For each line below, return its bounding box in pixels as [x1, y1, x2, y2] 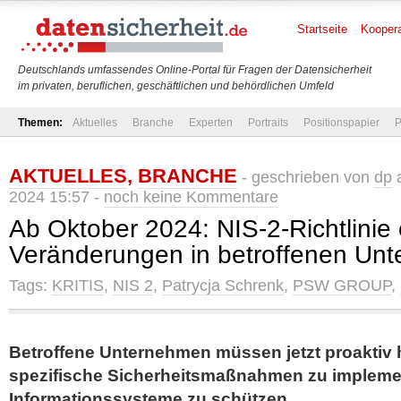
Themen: [18, 116, 63, 129]
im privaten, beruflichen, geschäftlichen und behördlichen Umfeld [18, 80, 334, 92]
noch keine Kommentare [104, 188, 278, 206]
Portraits [248, 116, 288, 129]
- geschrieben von [237, 168, 374, 186]
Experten [189, 116, 233, 129]
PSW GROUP [293, 277, 391, 294]
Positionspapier [303, 116, 380, 129]
